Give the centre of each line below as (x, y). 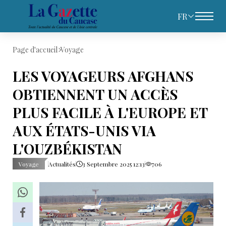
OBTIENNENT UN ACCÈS (95, 94)
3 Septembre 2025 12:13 (114, 164)
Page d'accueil (35, 50)
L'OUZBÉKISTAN (67, 149)
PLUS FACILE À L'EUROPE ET (110, 112)
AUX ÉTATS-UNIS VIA (84, 130)
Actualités (62, 164)
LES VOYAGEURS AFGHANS (103, 76)
